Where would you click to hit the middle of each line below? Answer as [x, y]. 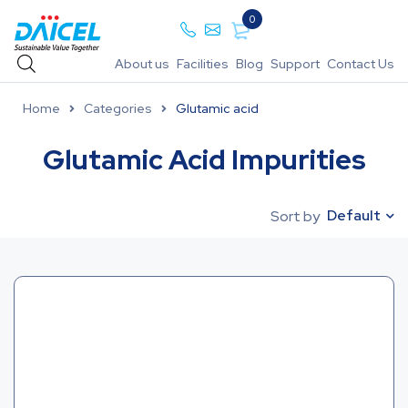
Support [295, 64]
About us [142, 64]
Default [354, 216]
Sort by [295, 216]
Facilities [203, 64]
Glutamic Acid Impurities [204, 159]
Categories [118, 108]
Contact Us [361, 64]
